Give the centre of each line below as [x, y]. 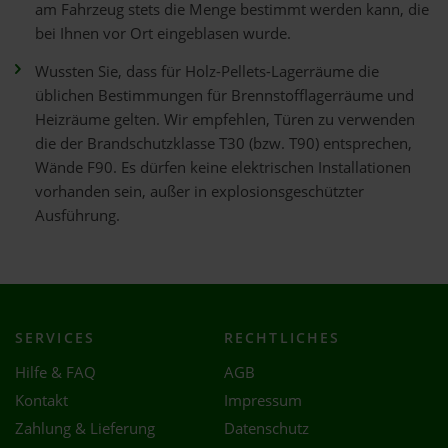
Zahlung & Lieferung [85, 428]
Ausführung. [77, 215]
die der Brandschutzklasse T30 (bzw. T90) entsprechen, [223, 143]
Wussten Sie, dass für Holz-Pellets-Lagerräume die [207, 71]
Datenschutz [266, 428]
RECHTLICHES [282, 337]
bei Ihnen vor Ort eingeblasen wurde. [163, 33]
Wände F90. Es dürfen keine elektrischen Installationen [223, 167]
